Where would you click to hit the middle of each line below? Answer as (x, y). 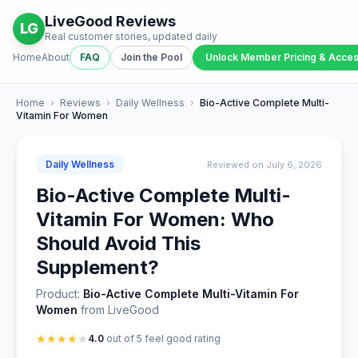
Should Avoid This (118, 243)
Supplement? (97, 267)
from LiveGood (118, 310)
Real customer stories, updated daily (131, 36)
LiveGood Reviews (110, 21)
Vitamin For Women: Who (155, 219)
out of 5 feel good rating (162, 338)
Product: (60, 294)
